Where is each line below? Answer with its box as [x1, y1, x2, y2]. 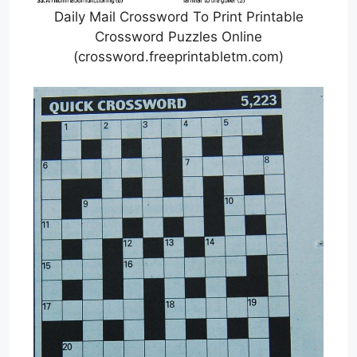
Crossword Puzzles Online [95, 28, 262, 45]
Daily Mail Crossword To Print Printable [53, 8, 304, 25]
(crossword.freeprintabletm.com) [73, 48, 284, 65]
